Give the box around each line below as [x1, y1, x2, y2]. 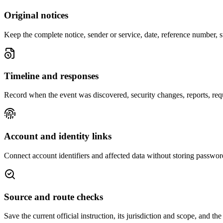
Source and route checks [4, 191, 103, 202]
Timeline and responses [4, 70, 99, 81]
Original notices [4, 10, 68, 21]
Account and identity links [4, 131, 111, 142]
